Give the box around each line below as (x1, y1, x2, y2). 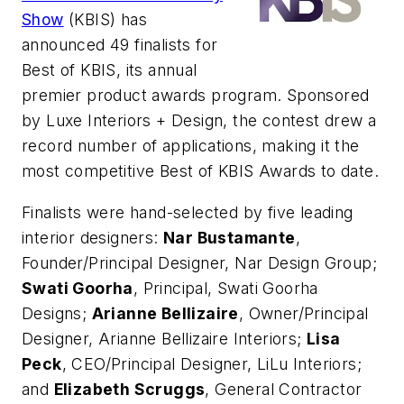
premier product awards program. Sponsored (22, 86, 370, 106)
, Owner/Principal (238, 303, 369, 323)
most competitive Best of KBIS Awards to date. (22, 161, 379, 181)
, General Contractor (205, 379, 363, 399)
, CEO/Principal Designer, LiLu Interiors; (61, 353, 363, 373)
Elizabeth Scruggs (53, 379, 206, 399)
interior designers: (22, 227, 163, 247)
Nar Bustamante (163, 227, 296, 247)
